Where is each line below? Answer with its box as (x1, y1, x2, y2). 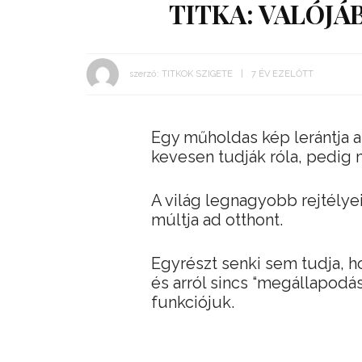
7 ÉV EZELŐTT (251, 68, 314, 79)
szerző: (129, 68, 159, 79)
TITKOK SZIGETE (162, 68, 233, 79)
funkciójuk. (151, 293, 234, 312)
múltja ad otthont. (151, 210, 283, 229)
